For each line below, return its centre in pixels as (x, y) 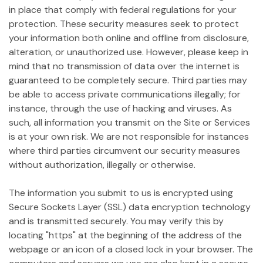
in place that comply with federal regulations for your (123, 10)
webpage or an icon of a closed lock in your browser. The (131, 249)
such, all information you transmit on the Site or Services (129, 122)
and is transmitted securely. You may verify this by (116, 221)
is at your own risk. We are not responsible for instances (129, 136)
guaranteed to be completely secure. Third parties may (128, 80)
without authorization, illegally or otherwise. (102, 165)
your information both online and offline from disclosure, (129, 38)
